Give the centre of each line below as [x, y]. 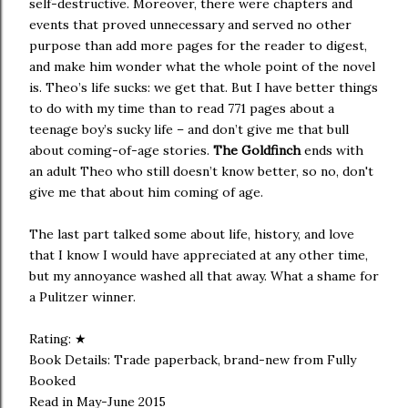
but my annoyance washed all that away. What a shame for [204, 276]
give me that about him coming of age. [146, 192]
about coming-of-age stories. [121, 150]
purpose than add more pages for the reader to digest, [198, 46]
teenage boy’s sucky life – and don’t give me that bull [189, 129]
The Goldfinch [257, 150]
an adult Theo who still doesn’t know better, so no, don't [201, 171]
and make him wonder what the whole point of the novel [202, 66]
